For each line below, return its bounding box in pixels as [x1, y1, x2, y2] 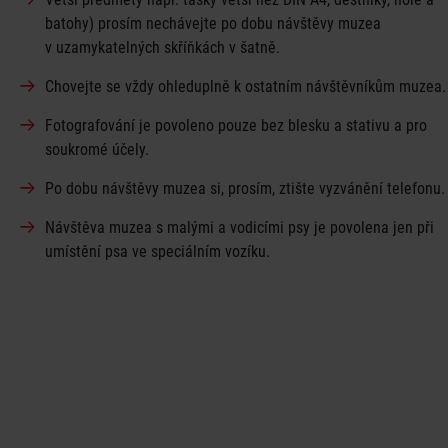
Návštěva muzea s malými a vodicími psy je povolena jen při [45, 218, 434, 238]
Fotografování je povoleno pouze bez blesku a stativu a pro [45, 116, 427, 136]
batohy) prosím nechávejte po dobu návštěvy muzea [45, 14, 381, 34]
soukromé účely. [45, 140, 149, 160]
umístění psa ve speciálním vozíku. [45, 242, 270, 262]
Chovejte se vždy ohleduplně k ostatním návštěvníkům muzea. [45, 77, 446, 97]
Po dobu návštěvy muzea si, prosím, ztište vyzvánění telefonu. [45, 179, 445, 199]
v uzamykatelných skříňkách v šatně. [45, 38, 280, 58]
